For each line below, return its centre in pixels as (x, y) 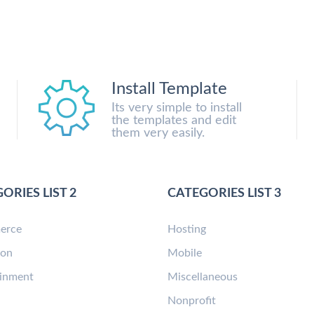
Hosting (187, 229)
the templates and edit (173, 120)
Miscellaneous (203, 277)
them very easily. (158, 133)
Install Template (169, 89)
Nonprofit (192, 300)
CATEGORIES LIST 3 (224, 193)
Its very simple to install (176, 108)
